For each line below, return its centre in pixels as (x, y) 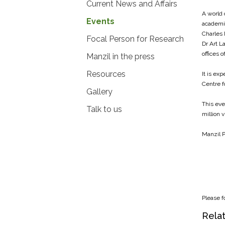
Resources (106, 74)
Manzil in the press (121, 57)
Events (100, 21)
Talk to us (104, 109)
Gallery (99, 92)
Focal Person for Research (135, 39)
